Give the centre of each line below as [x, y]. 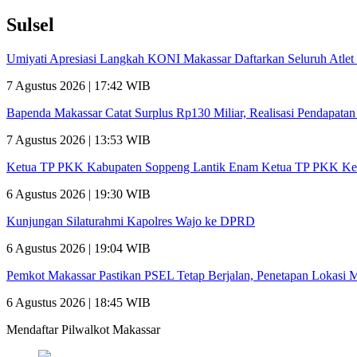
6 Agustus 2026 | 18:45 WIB [78, 302]
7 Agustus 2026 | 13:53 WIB [78, 139]
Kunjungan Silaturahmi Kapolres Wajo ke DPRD [131, 221]
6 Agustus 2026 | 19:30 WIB [78, 194]
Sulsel [30, 25]
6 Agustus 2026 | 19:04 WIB [78, 248]
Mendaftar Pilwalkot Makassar [83, 329]
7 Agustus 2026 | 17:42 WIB [78, 85]
